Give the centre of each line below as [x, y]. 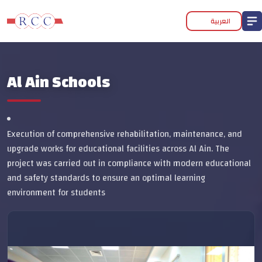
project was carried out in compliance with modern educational [129, 163]
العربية [220, 21]
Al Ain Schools [58, 82]
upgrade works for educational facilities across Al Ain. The [118, 149]
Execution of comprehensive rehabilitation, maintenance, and [125, 134]
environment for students [56, 193]
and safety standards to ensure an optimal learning [106, 178]
